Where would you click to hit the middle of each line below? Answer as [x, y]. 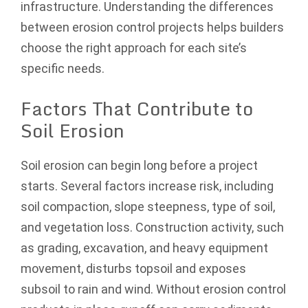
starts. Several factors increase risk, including [147, 186]
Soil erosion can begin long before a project [139, 165]
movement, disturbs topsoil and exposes [133, 268]
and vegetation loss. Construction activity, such [152, 227]
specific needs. [63, 68]
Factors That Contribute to [137, 108]
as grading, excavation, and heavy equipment [144, 247]
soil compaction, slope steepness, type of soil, [148, 206]
